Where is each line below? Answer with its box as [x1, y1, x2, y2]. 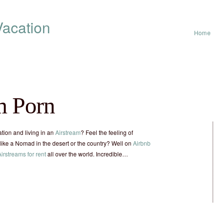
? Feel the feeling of [81, 128, 133, 136]
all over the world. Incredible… [46, 150, 128, 158]
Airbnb [133, 139, 151, 147]
